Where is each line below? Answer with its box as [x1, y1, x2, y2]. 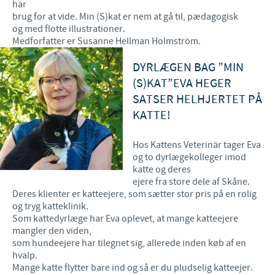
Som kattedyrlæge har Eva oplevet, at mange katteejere [12, 212, 238, 225]
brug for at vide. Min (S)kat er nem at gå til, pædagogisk [12, 10, 238, 23]
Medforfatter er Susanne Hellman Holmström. [12, 34, 201, 47]
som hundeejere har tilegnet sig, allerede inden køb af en [12, 236, 246, 249]
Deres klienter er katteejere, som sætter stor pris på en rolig [12, 187, 257, 200]
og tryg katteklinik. [12, 199, 88, 212]
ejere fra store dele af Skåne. [133, 175, 250, 188]
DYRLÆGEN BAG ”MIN [133, 59, 244, 76]
